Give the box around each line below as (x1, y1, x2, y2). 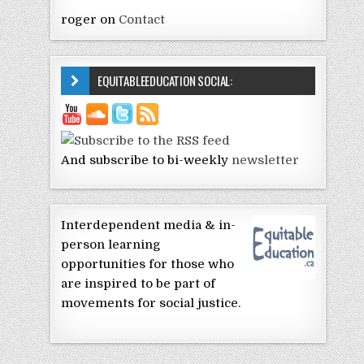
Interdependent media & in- (61, 218, 236, 233)
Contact (119, 11, 166, 27)
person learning (61, 237, 162, 253)
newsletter (232, 152, 300, 167)
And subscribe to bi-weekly (61, 152, 232, 167)
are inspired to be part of (61, 276, 216, 292)
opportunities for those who (61, 257, 235, 272)
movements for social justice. (61, 296, 241, 311)
